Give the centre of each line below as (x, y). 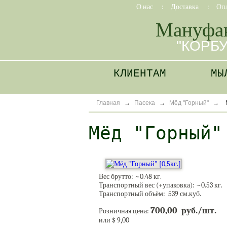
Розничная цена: (125, 211)
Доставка (186, 7)
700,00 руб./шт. (183, 211)
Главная (108, 103)
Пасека (145, 103)
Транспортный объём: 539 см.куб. (150, 194)
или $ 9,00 (114, 220)
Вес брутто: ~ (119, 177)
